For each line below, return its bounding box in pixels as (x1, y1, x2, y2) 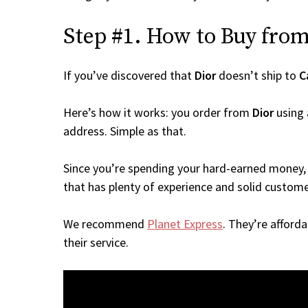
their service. (63, 234, 129, 250)
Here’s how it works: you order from (63, 104, 252, 120)
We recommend (63, 216, 147, 232)
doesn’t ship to (216, 67, 299, 83)
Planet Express (147, 216, 223, 232)
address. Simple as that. (63, 123, 186, 139)
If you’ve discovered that (63, 67, 195, 83)
